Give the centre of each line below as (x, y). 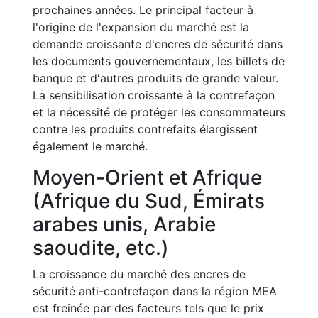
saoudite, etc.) (101, 248)
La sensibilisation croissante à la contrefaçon (154, 95)
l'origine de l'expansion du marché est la (141, 27)
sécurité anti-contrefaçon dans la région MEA (155, 291)
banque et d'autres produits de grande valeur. (155, 78)
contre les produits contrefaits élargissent (145, 129)
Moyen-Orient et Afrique (147, 177)
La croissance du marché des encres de (139, 274)
